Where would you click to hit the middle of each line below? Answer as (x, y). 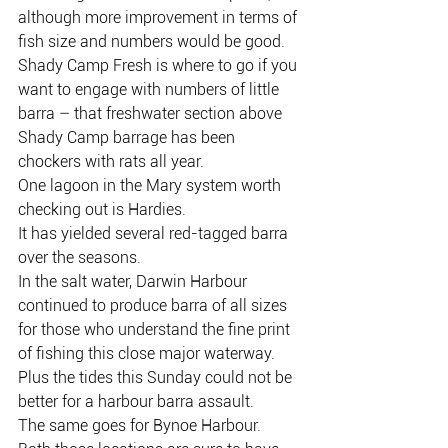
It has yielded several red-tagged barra (155, 233)
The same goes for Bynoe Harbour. (139, 425)
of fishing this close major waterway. (146, 353)
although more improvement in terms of (159, 17)
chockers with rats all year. (111, 161)
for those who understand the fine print (156, 329)
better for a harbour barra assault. (136, 401)
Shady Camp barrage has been (128, 137)
